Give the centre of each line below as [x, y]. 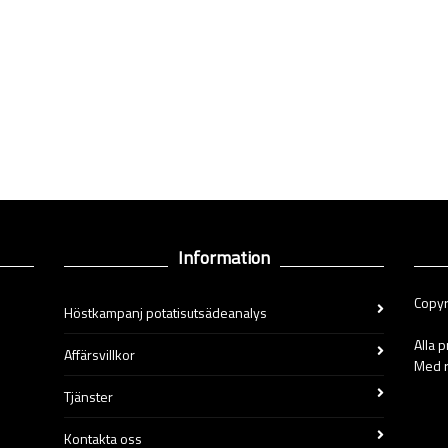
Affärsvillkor [99, 354]
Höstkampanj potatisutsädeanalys [165, 312]
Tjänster [88, 396]
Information [224, 257]
